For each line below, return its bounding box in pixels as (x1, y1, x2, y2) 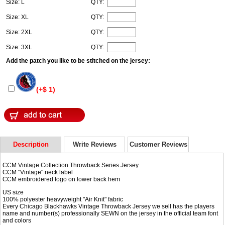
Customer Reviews (129, 141, 187, 149)
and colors (3, 216, 32, 224)
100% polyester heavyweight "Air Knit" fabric (3, 195, 124, 203)
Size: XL (6, 13, 30, 21)
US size (3, 188, 24, 196)
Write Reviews (72, 141, 117, 149)
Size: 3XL (6, 43, 34, 51)
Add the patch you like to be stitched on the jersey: (6, 57, 150, 64)
